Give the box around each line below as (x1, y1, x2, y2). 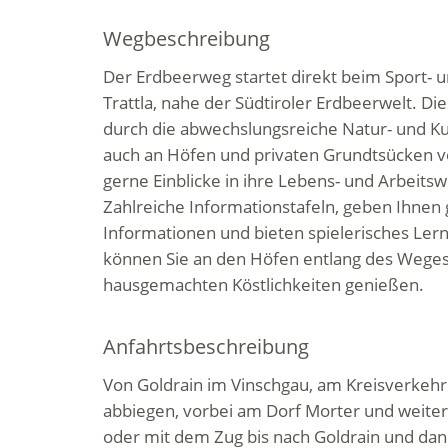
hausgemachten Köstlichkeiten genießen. (103, 273, 425, 296)
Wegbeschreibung (103, 25, 271, 52)
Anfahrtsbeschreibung (103, 333, 310, 360)
